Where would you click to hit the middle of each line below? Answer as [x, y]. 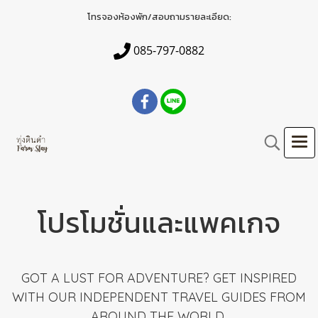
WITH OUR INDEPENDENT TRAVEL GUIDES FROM [159, 297]
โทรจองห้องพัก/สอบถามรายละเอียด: [159, 17]
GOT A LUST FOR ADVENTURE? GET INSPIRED [159, 278]
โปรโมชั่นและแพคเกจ [159, 223]
